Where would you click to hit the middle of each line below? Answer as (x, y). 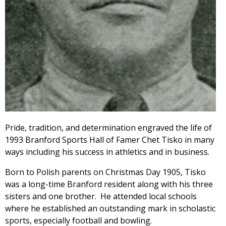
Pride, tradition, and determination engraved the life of (108, 127)
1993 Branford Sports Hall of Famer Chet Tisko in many (110, 139)
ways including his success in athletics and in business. (107, 152)
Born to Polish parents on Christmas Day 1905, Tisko (105, 172)
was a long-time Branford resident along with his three (109, 184)
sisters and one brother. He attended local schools (101, 196)
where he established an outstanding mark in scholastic (110, 208)
